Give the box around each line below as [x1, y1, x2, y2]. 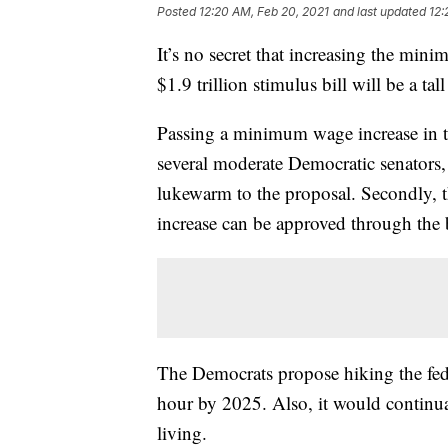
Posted [157, 4, 199, 20]
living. [157, 420, 207, 446]
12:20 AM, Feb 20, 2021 [199, 4, 329, 20]
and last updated [333, 4, 426, 20]
